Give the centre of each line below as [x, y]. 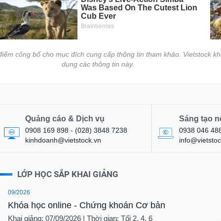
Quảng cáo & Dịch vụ [65, 119]
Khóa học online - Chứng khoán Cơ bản [87, 205]
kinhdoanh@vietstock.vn [63, 140]
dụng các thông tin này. [98, 64]
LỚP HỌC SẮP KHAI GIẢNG [68, 174]
